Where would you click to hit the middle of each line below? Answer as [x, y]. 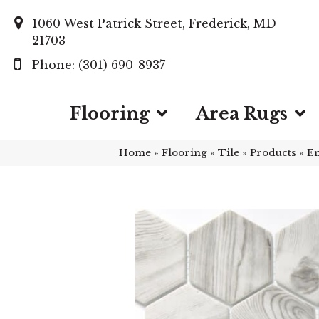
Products [273, 153]
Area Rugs [242, 114]
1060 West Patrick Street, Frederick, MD [154, 23]
